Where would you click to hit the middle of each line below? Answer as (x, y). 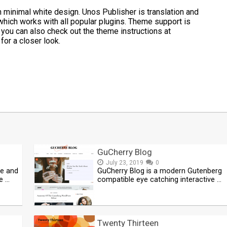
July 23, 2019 (125, 163)
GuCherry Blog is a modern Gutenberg (160, 171)
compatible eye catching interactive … (160, 180)
